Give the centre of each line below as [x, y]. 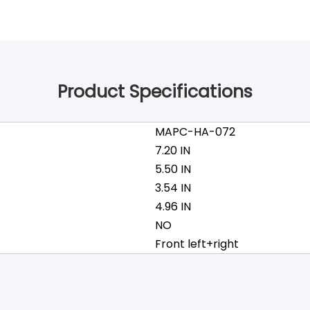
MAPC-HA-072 [195, 132]
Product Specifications [155, 92]
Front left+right [197, 244]
